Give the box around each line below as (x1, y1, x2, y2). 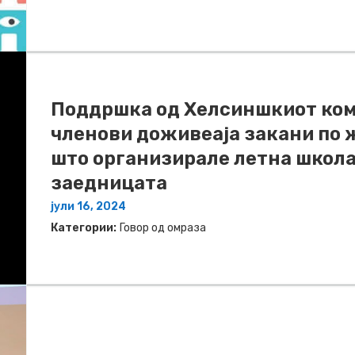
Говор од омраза (120, 221, 206, 235)
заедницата (51, 172, 167, 195)
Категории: (51, 221, 116, 235)
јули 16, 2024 (51, 200, 126, 214)
